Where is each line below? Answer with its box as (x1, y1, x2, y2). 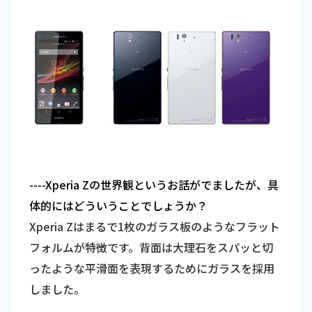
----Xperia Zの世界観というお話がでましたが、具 (29, 176, 279, 193)
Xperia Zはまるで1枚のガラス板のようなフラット (29, 218, 280, 235)
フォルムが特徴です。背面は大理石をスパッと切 (29, 239, 273, 256)
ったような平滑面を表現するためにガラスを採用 (29, 260, 274, 276)
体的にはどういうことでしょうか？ (29, 197, 208, 214)
